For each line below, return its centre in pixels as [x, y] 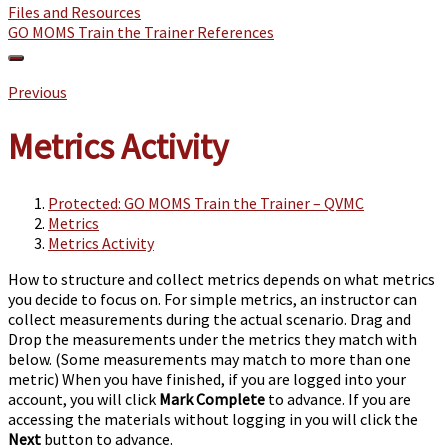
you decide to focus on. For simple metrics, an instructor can [212, 298]
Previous [37, 92]
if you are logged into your [317, 378]
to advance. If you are [338, 398]
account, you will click [83, 398]
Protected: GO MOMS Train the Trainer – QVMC [206, 202]
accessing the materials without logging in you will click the [213, 418]
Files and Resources [74, 12]
